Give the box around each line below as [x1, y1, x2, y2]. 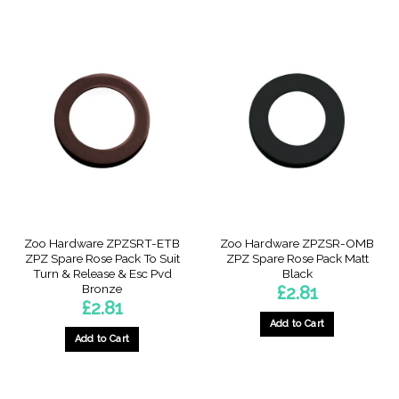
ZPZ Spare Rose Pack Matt [225, 250, 369, 265]
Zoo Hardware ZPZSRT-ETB [24, 235, 180, 250]
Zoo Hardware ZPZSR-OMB [220, 235, 374, 250]
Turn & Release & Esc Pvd [32, 265, 172, 281]
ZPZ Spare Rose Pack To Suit [24, 250, 180, 265]
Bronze [82, 281, 122, 296]
